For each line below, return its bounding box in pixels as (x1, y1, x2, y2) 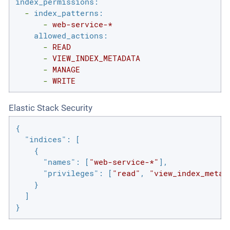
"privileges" (43, 168, 99, 179)
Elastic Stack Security (9, 103, 92, 113)
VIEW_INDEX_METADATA (52, 52, 140, 63)
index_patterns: (33, 7, 103, 18)
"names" (43, 157, 75, 167)
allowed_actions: (33, 30, 108, 41)
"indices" (24, 134, 66, 145)
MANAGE (52, 64, 80, 74)
